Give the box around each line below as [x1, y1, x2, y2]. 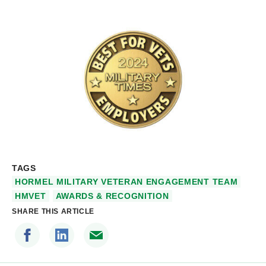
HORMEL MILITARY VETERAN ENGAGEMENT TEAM [15, 177, 238, 187]
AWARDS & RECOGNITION [55, 191, 169, 201]
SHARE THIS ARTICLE [12, 207, 94, 216]
